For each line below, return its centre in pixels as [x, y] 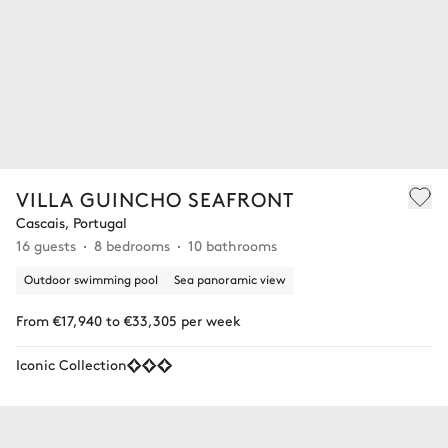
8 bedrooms [132, 244]
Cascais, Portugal [71, 221]
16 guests [46, 244]
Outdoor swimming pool [91, 278]
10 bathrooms [232, 244]
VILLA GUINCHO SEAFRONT [155, 198]
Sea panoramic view [230, 278]
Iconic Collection [71, 363]
